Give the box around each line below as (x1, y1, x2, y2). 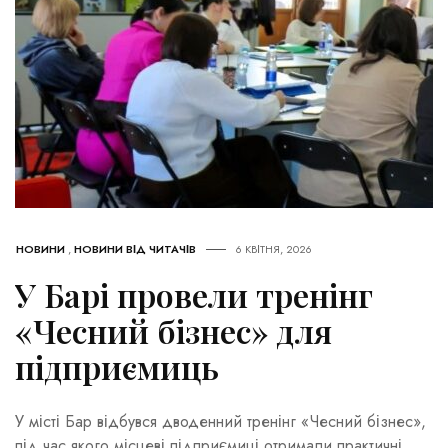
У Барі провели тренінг (15, 273, 373, 317)
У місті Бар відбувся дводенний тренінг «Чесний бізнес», (15, 410, 426, 434)
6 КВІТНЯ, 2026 (236, 241, 312, 258)
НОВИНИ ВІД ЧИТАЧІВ (74, 241, 196, 258)
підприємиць (15, 345, 219, 389)
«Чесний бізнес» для (15, 309, 332, 353)
